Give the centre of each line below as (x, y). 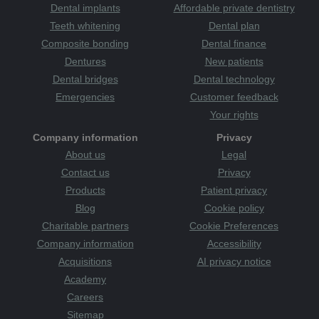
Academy (85, 279)
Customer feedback (234, 96)
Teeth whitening (85, 25)
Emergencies (85, 96)
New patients (234, 61)
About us (85, 154)
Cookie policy (234, 208)
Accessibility (234, 243)
